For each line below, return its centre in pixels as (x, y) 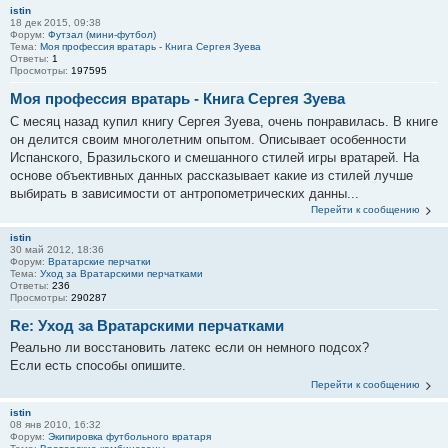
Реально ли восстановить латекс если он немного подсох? (189, 347)
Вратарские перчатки (99, 261)
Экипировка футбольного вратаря (129, 436)
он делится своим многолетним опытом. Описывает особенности (208, 139)
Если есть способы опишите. (98, 365)
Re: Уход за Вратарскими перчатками (147, 325)
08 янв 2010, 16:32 (55, 424)
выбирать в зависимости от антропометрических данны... (184, 193)
